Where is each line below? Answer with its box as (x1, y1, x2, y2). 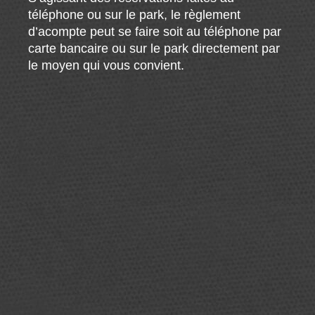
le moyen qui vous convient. (28, 58, 185, 72)
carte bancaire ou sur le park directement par (28, 41, 281, 56)
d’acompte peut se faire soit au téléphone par (28, 24, 282, 39)
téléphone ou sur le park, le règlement (28, 7, 241, 22)
